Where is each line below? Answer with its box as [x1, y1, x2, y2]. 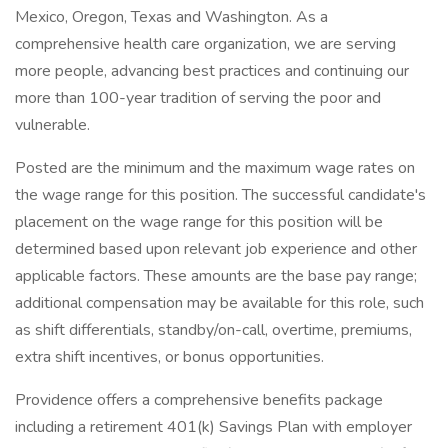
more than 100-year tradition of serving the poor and [15, 87, 381, 109]
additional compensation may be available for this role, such [15, 292, 424, 314]
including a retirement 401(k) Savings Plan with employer [15, 416, 412, 438]
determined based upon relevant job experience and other [15, 238, 417, 260]
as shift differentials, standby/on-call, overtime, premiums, [15, 319, 412, 341]
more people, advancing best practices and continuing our [15, 60, 409, 82]
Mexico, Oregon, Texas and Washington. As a [15, 6, 328, 28]
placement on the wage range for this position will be [15, 211, 383, 233]
